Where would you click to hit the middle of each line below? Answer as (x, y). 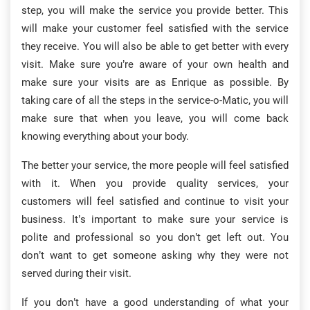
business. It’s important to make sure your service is (155, 219)
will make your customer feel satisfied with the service (155, 28)
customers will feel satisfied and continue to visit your (155, 201)
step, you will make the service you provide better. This (155, 10)
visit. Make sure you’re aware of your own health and (155, 64)
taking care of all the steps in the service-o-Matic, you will (155, 100)
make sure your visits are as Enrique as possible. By (155, 82)
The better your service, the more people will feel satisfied (155, 165)
